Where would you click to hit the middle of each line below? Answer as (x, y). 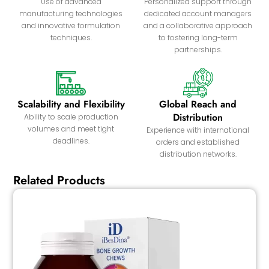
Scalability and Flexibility (71, 104)
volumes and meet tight (71, 129)
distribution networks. (198, 154)
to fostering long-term (198, 38)
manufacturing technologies (71, 14)
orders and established (198, 142)
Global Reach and (198, 104)
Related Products (59, 181)
